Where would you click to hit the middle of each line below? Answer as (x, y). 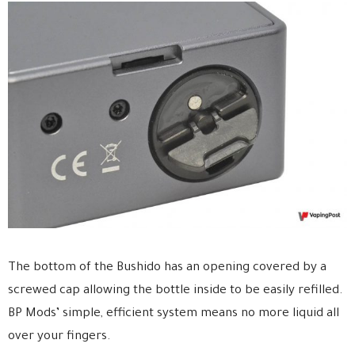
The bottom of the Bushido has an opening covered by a (167, 268)
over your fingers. (59, 337)
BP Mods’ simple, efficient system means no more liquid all (174, 314)
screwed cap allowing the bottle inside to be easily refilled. (176, 291)
